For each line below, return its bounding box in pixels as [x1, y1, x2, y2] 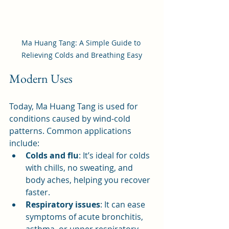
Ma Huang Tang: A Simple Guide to [21, 38, 143, 48]
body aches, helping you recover [26, 174, 152, 186]
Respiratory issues [26, 199, 100, 211]
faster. [26, 187, 50, 198]
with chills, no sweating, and [26, 162, 135, 174]
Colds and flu [26, 150, 79, 162]
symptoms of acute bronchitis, [26, 211, 145, 223]
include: [9, 138, 39, 149]
